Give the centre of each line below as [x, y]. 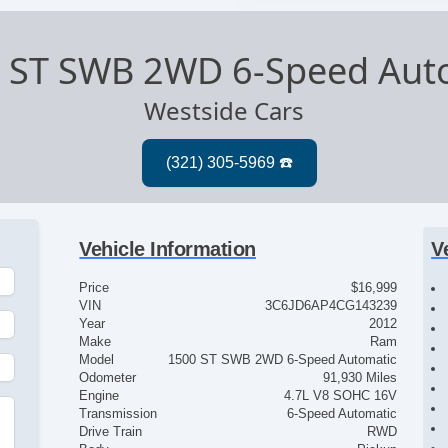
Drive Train [111, 432]
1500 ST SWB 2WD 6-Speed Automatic [282, 360]
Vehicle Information [167, 249]
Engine [99, 396]
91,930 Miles [359, 378]
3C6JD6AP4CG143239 [330, 306]
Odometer [108, 378]
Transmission [118, 414]
